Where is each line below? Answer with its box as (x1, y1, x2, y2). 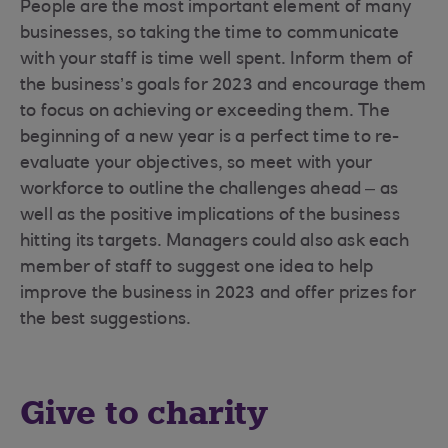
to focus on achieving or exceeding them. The (20, 103, 390, 121)
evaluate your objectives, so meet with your (20, 155, 373, 173)
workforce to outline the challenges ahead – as (20, 181, 399, 199)
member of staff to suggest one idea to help (20, 259, 374, 277)
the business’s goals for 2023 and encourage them (20, 77, 427, 95)
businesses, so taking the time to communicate (20, 25, 400, 43)
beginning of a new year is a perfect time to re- (20, 129, 400, 147)
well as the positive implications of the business (20, 207, 400, 225)
